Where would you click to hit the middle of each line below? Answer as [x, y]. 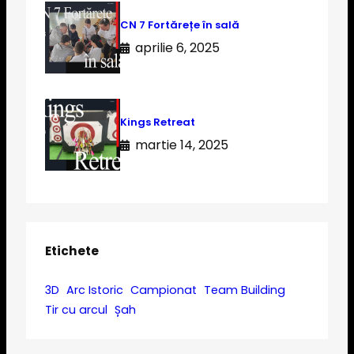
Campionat [164, 290]
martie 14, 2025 [182, 145]
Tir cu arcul [76, 309]
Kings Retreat [158, 122]
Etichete [72, 250]
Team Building [245, 290]
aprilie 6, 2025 [177, 47]
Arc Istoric [95, 290]
